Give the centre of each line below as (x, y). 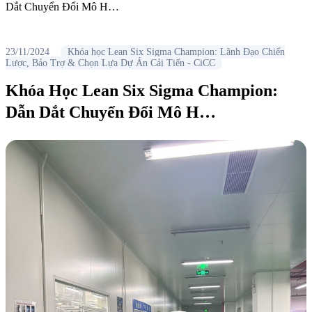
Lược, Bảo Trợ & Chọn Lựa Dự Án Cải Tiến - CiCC (110, 63)
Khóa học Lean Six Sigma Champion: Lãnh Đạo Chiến (176, 52)
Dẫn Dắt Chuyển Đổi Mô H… (111, 112)
